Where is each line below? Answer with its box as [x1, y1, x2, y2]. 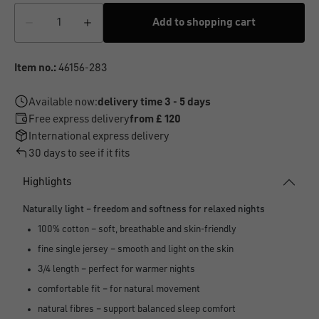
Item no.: [14, 63, 56, 75]
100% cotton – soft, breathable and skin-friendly [38, 224, 236, 235]
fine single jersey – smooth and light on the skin [38, 244, 234, 255]
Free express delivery [28, 114, 130, 126]
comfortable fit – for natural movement [38, 284, 200, 295]
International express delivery [28, 131, 169, 143]
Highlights [23, 177, 71, 189]
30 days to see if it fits [28, 148, 130, 160]
